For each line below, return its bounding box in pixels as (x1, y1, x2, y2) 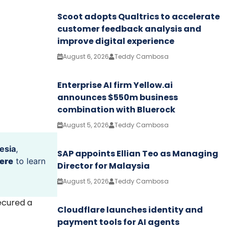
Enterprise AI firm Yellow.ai (57, 79, 173, 91)
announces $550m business (57, 91, 178, 103)
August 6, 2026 (63, 52, 109, 61)
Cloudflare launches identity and (57, 203, 203, 216)
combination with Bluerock (57, 103, 175, 116)
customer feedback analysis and (57, 22, 201, 35)
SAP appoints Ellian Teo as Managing (57, 147, 218, 159)
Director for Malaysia (57, 159, 150, 172)
